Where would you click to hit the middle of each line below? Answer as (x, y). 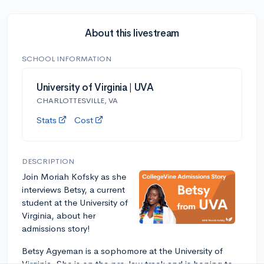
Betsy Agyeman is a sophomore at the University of (122, 250)
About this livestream (132, 33)
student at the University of (75, 202)
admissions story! (56, 228)
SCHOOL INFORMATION (67, 58)
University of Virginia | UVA (95, 87)
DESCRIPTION (48, 161)
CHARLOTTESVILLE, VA (77, 100)
